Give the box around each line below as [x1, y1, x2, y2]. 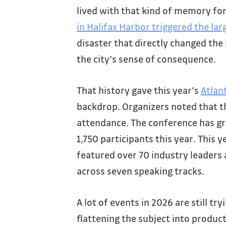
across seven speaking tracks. [77, 165, 206, 178]
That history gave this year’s [77, 84, 201, 97]
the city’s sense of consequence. [77, 53, 216, 66]
